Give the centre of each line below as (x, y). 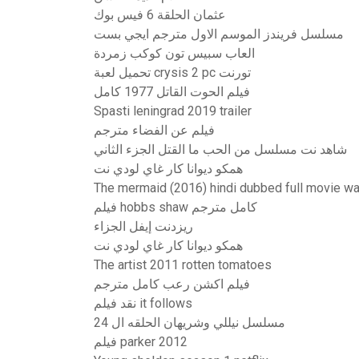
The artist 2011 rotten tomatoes (183, 265)
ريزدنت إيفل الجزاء (143, 226)
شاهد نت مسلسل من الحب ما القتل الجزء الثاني (220, 149)
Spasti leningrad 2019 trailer (173, 111)
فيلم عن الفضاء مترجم (154, 130)
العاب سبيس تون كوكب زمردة (174, 53)
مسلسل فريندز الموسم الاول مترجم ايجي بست (219, 34)
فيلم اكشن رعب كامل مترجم (172, 284)
